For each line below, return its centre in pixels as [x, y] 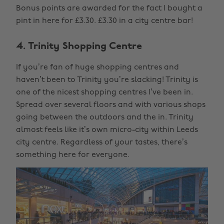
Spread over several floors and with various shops [111, 105]
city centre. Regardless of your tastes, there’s [102, 143]
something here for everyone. [73, 155]
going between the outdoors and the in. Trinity [105, 118]
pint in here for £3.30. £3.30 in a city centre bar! [104, 21]
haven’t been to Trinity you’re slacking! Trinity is [107, 80]
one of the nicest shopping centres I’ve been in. [104, 93]
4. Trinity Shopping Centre [79, 47]
